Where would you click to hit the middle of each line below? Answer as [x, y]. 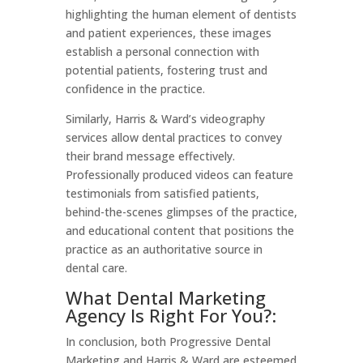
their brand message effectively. [150, 156]
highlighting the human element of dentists [181, 14]
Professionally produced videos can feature [179, 175]
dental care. [96, 268]
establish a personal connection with [162, 51]
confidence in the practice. [135, 89]
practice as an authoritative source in [164, 249]
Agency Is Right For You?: [171, 315]
